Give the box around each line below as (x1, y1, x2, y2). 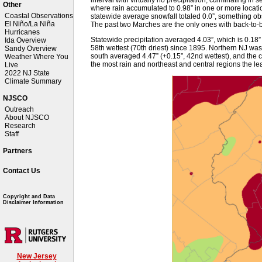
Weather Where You (5, 53, 68, 61)
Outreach (5, 105, 34, 113)
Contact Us (3, 167, 40, 175)
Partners (3, 147, 32, 155)
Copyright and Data (3, 194, 55, 199)
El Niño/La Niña (5, 20, 55, 28)
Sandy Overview (5, 44, 57, 53)
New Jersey (16, 251, 57, 260)
